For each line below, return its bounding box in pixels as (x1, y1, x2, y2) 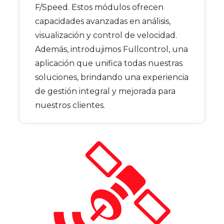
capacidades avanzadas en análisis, (35, 16, 170, 26)
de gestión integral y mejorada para (35, 86, 175, 96)
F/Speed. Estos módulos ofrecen (35, 2, 163, 12)
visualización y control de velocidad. (35, 30, 177, 40)
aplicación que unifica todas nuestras (35, 58, 182, 68)
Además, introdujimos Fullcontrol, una (35, 44, 188, 54)
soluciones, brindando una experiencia (35, 72, 188, 82)
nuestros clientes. (35, 100, 105, 110)
